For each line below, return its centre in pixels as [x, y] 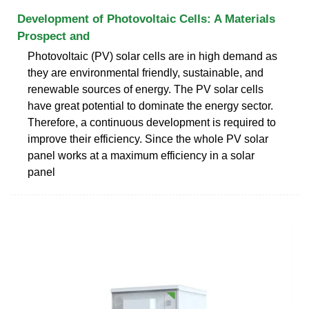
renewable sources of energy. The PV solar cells [146, 89]
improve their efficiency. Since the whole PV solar [148, 139]
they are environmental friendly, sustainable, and [146, 72]
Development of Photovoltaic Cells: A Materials [146, 19]
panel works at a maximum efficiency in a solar [141, 155]
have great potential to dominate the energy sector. [150, 106]
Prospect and [53, 36]
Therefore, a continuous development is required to [152, 122]
